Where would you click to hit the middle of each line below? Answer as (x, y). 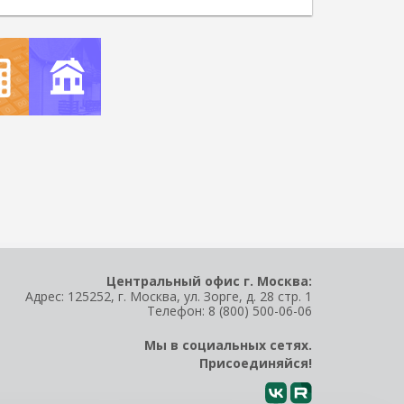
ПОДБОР (58, 123)
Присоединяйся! (256, 363)
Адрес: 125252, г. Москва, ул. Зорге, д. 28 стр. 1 (169, 296)
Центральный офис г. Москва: (209, 281)
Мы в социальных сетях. (228, 345)
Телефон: (178, 311)
